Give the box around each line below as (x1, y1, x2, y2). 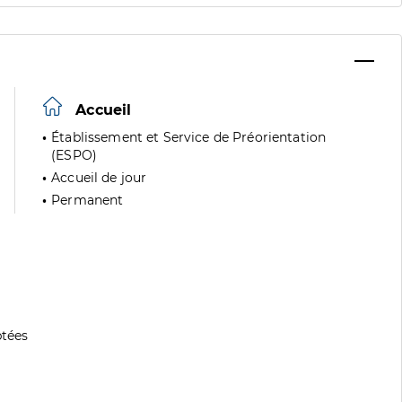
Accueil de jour (51, 170, 147, 186)
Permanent (51, 192, 124, 208)
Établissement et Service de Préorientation (51, 129, 327, 145)
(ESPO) (51, 147, 98, 163)
